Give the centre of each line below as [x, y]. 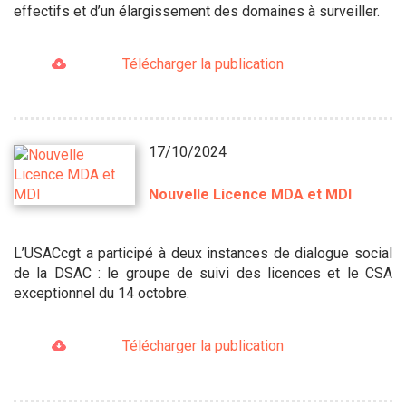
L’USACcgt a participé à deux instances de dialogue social [203, 254]
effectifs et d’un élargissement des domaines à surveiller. [197, 11]
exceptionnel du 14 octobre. [101, 294]
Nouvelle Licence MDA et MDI [251, 195]
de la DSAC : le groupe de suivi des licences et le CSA [203, 274]
